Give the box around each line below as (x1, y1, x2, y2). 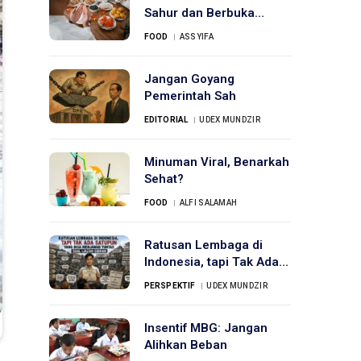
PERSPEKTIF (144, 281, 195, 290)
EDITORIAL (144, 115, 188, 124)
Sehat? (144, 172, 184, 186)
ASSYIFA (179, 32, 214, 41)
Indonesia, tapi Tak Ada (144, 255, 279, 269)
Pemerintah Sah (144, 89, 236, 103)
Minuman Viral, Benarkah (144, 155, 289, 169)
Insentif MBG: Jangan (144, 321, 268, 335)
